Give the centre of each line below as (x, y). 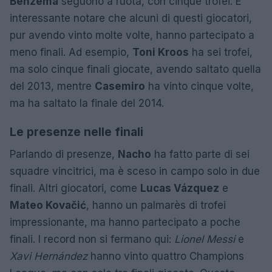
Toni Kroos (161, 52)
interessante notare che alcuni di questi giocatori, (131, 18)
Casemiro (120, 86)
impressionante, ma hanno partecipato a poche (125, 222)
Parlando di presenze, (64, 154)
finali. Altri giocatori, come (75, 188)
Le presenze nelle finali (76, 132)
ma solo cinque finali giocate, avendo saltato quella (135, 69)
